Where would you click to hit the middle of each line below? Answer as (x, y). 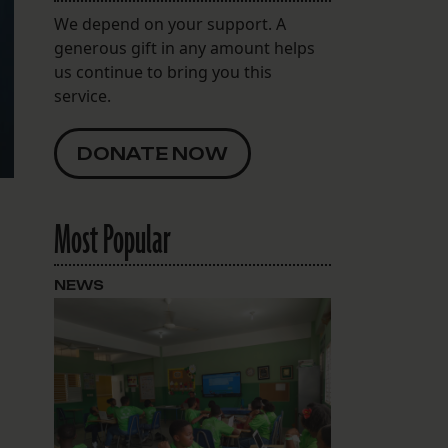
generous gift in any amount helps (184, 48)
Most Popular (112, 241)
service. (82, 96)
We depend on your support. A (169, 24)
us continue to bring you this (162, 72)
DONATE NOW (152, 154)
